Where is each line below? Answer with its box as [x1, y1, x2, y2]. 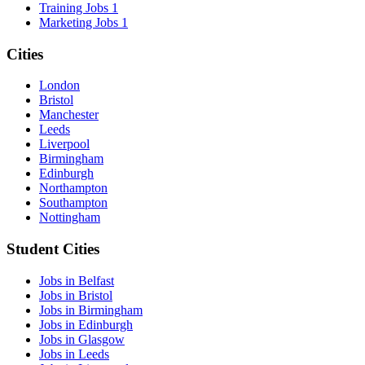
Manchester [39, 108, 99, 122]
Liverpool [39, 137, 90, 152]
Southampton [39, 196, 108, 210]
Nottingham [39, 210, 100, 225]
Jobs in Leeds [39, 346, 109, 361]
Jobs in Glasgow [39, 332, 125, 346]
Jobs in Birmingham [39, 302, 143, 317]
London [39, 78, 80, 93]
